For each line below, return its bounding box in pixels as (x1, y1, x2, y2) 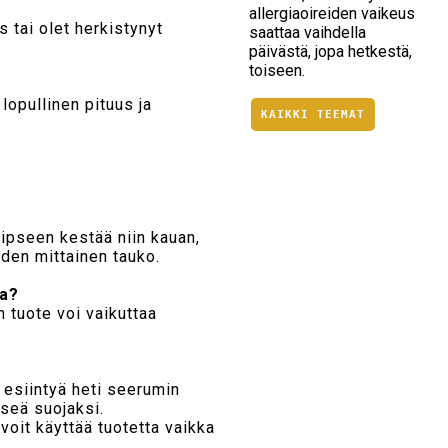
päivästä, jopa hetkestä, (249, 42, 412, 62)
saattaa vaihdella (249, 23, 366, 43)
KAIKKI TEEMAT (261, 108, 365, 122)
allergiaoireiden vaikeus (249, 4, 415, 24)
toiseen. (249, 61, 305, 81)
